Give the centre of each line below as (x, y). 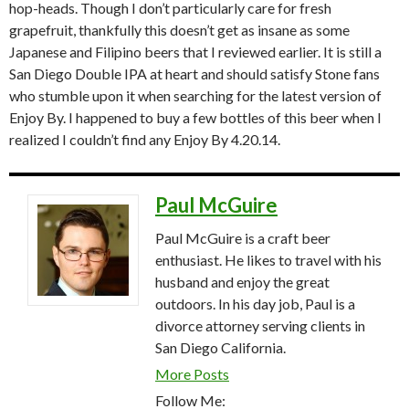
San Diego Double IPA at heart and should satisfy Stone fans (194, 73)
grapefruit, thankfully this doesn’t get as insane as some (179, 29)
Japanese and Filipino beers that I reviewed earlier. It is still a (195, 51)
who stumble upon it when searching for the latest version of (195, 95)
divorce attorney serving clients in (260, 325)
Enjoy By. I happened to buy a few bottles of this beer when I (195, 117)
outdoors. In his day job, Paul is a (255, 303)
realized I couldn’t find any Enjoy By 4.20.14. (145, 139)
